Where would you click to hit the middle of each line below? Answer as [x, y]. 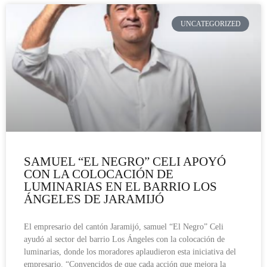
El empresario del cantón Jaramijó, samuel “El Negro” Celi [124, 226]
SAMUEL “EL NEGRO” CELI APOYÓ [125, 161]
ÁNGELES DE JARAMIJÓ [94, 199]
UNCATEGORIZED [210, 24]
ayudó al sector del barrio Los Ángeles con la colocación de [124, 239]
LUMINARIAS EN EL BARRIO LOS [120, 186]
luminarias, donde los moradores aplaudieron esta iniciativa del [130, 252]
